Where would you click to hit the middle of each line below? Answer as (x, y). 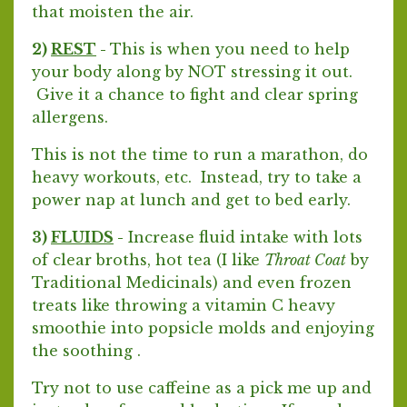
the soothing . (91, 350)
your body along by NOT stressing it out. (192, 71)
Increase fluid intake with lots (243, 237)
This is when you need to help (230, 49)
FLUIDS (82, 237)
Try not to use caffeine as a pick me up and (202, 387)
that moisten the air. (113, 11)
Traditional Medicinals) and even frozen (192, 282)
